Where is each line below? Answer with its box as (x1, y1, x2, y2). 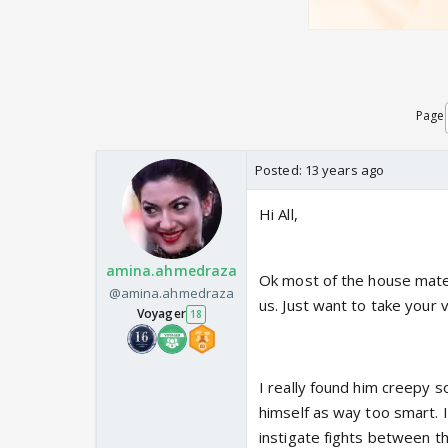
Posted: (255, 161, 305, 180)
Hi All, (259, 204, 298, 225)
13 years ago (304, 161, 385, 180)
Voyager (137, 305, 186, 323)
